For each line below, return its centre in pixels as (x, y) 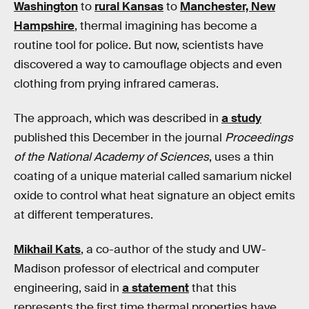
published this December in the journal (119, 137)
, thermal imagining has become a (166, 26)
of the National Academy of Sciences (111, 157)
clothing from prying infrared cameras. (116, 84)
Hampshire (44, 26)
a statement (156, 288)
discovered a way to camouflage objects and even (148, 65)
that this (213, 288)
